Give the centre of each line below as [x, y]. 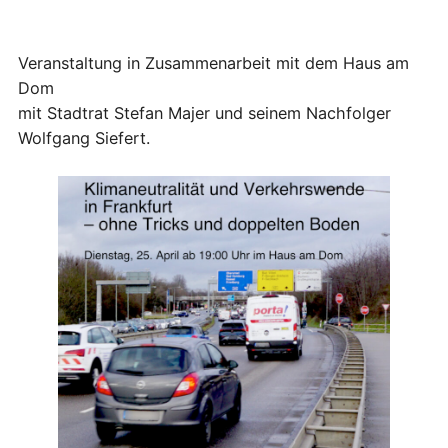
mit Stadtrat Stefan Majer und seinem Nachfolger [204, 113]
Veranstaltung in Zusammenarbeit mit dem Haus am [213, 63]
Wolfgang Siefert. [84, 138]
